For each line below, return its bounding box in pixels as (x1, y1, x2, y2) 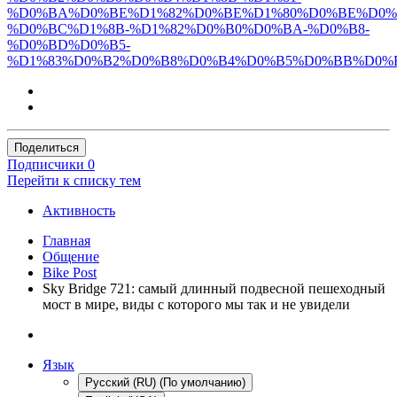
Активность (43, 202, 115, 218)
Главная (43, 232, 90, 248)
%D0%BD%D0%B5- (7, 36, 130, 52)
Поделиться (14, 140, 79, 154)
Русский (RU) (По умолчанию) (85, 375, 245, 389)
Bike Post (43, 264, 97, 280)
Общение (43, 248, 99, 264)
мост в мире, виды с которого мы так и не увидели (43, 296, 350, 312)
